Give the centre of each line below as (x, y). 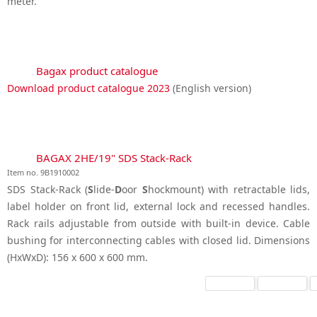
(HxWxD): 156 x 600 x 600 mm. (77, 258)
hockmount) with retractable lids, (229, 190)
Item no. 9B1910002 (43, 173)
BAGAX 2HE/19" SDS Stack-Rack (114, 158)
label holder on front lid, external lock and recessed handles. (158, 207)
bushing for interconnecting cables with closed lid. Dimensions (158, 241)
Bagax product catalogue (97, 70)
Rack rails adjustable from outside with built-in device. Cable (158, 224)
